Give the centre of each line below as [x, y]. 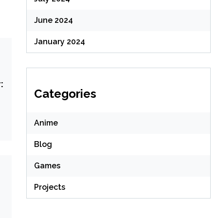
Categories [65, 94]
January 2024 [59, 42]
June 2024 [53, 20]
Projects [49, 187]
